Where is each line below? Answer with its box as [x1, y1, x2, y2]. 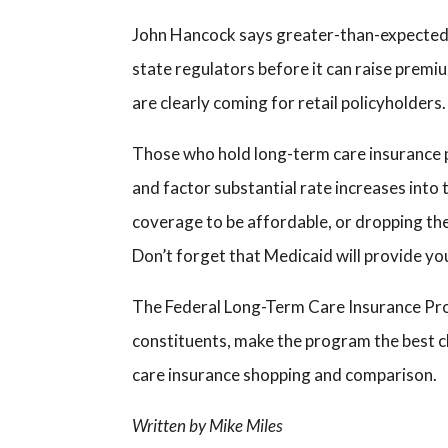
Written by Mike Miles [132, 415, 283, 436]
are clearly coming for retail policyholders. [132, 92, 446, 113]
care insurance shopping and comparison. [132, 364, 437, 385]
